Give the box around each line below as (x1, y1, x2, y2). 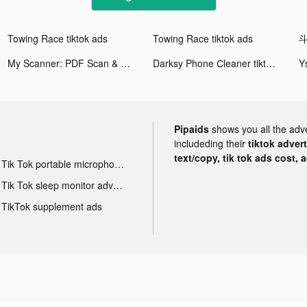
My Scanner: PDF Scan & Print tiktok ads (121, 56, 131, 70)
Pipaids (174, 121, 209, 136)
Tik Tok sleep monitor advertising (112, 177, 123, 192)
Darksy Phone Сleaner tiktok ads (266, 56, 276, 70)
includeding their (174, 136, 248, 150)
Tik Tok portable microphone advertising (114, 156, 124, 171)
